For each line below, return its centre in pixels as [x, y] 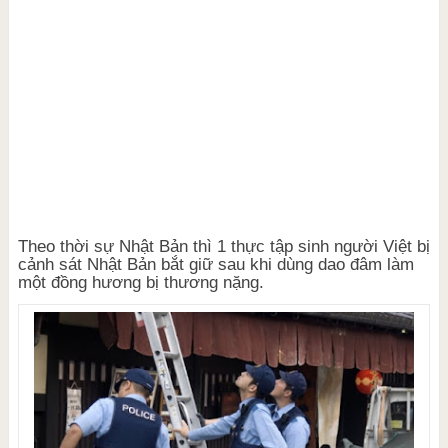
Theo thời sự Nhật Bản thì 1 [124, 246]
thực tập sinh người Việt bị [330, 246]
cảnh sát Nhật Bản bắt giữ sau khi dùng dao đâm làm [215, 264]
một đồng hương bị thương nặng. [140, 282]
